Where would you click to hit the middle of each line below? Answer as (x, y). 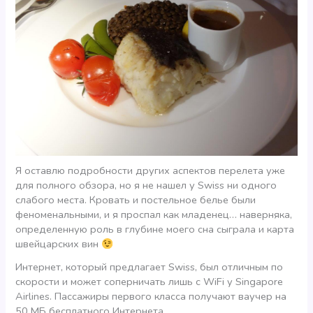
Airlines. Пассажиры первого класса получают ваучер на (151, 297)
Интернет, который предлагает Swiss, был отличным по (150, 267)
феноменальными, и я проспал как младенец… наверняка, (154, 215)
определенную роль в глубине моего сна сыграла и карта (155, 230)
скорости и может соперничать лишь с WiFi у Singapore (150, 282)
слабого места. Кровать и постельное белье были (136, 200)
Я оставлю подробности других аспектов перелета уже (151, 171)
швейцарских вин (59, 244)
